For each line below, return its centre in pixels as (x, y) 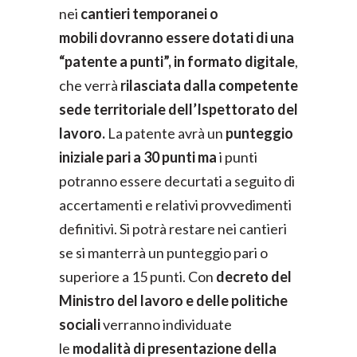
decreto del (254, 276)
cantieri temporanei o (149, 13)
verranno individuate (166, 324)
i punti (238, 157)
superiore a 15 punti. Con (137, 276)
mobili (78, 37)
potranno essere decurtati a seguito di (177, 180)
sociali (80, 324)
